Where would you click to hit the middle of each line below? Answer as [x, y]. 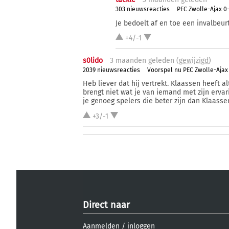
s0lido [93, 60]
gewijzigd [194, 60]
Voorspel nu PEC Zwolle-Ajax [188, 70]
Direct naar [106, 205]
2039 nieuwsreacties [111, 70]
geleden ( [163, 60]
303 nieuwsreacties [143, 9]
